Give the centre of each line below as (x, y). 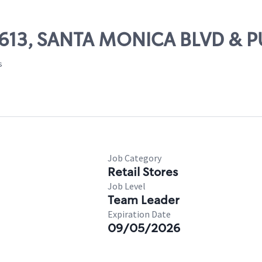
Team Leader (144, 200)
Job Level (127, 186)
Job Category (135, 158)
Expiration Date (139, 214)
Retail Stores (143, 172)
